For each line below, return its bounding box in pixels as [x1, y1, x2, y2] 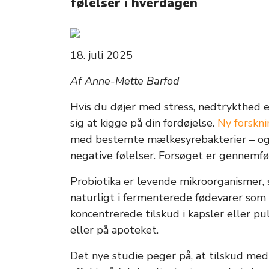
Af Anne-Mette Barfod [70, 74, 180, 88]
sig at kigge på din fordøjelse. [70, 116, 217, 130]
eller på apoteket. [70, 223, 162, 237]
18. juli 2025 [70, 48, 133, 62]
